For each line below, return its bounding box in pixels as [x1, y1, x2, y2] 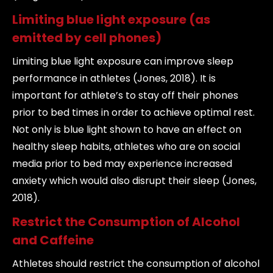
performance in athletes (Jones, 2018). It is [12, 71, 216, 85]
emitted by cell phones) [12, 29, 161, 46]
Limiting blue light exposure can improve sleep [12, 54, 233, 68]
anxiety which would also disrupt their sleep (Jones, [12, 174, 257, 188]
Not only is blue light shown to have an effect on [12, 122, 241, 136]
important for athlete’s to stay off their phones [12, 88, 238, 102]
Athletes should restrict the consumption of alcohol [12, 257, 260, 271]
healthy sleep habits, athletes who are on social [12, 140, 240, 154]
